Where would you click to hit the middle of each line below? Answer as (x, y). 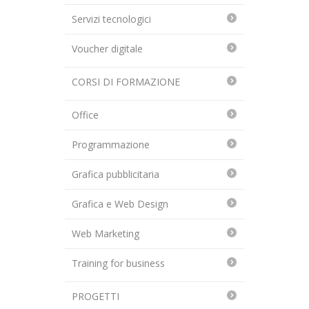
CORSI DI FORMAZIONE (126, 82)
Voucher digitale (107, 49)
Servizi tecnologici (111, 19)
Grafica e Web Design (120, 204)
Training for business (118, 263)
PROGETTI (96, 297)
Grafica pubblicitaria (116, 175)
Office (85, 115)
